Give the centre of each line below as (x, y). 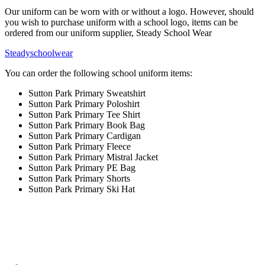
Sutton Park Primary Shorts (79, 178)
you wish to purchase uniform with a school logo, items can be (121, 22)
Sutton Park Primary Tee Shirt (84, 114)
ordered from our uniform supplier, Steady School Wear (108, 33)
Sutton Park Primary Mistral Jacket (93, 157)
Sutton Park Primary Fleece (80, 146)
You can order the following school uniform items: (98, 73)
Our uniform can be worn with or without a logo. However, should (129, 11)
